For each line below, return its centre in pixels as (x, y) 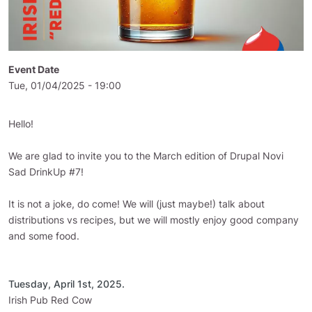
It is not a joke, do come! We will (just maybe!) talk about (136, 204)
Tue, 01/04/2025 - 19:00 (65, 85)
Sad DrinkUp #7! (46, 172)
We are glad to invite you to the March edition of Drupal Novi (146, 156)
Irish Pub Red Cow (50, 300)
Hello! (21, 124)
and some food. (44, 236)
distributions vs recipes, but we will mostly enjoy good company (154, 220)
